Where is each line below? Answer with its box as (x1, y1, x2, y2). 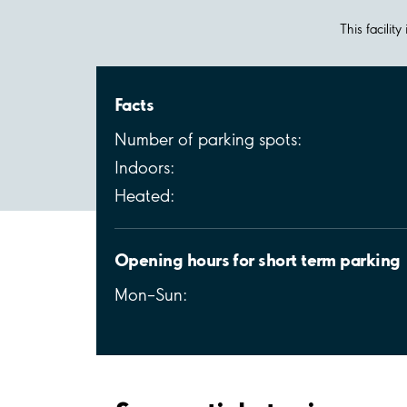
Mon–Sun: (114, 283, 187, 305)
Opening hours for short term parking (114, 248, 401, 271)
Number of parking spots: (114, 128, 302, 150)
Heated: (114, 184, 174, 206)
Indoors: (114, 156, 174, 178)
